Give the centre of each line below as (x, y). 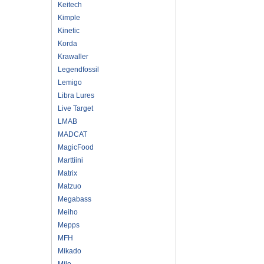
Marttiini (70, 160)
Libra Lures (76, 95)
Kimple (69, 17)
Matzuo (70, 186)
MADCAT (72, 134)
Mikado (70, 251)
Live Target (75, 108)
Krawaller (73, 56)
